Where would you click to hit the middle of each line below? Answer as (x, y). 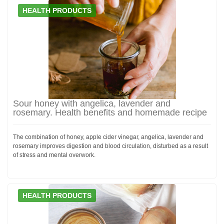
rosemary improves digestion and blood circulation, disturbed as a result (110, 146)
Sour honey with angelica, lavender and (92, 103)
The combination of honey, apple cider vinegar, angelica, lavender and (108, 137)
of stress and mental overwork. (54, 155)
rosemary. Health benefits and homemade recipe (110, 112)
